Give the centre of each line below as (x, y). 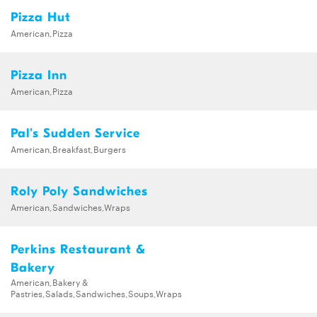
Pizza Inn (39, 75)
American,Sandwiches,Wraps (70, 206)
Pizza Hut (41, 17)
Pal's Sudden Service (75, 133)
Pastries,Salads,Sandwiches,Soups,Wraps (96, 293)
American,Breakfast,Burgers (68, 148)
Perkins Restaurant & (78, 249)
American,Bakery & (49, 281)
